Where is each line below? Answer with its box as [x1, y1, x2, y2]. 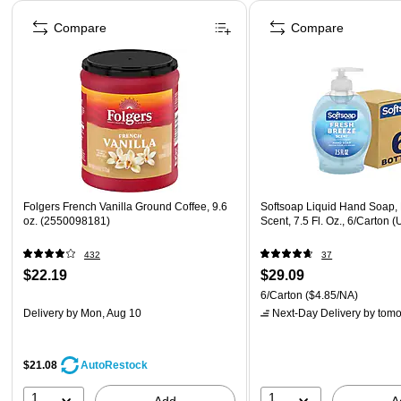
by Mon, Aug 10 [64, 306, 141, 320]
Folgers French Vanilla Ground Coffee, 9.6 [23, 200, 227, 213]
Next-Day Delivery [272, 306, 362, 320]
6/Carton [260, 288, 303, 302]
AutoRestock [81, 358, 148, 371]
